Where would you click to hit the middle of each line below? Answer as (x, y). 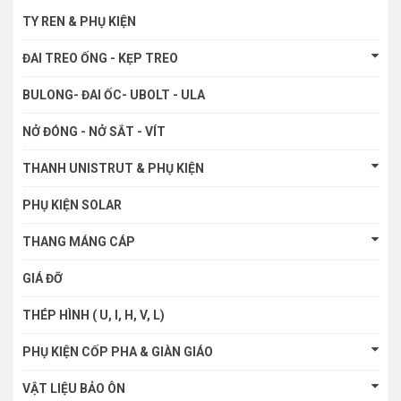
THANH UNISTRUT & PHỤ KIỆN (113, 169)
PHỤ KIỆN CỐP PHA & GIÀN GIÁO (118, 352)
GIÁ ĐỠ (43, 279)
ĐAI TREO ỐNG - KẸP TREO (100, 59)
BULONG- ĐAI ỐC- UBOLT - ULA (114, 95)
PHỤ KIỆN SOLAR (72, 205)
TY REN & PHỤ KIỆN (79, 22)
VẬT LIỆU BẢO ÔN (74, 389)
